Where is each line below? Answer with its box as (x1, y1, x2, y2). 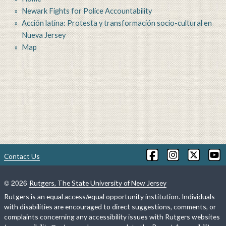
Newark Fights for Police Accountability (21, 7, 152, 16)
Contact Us (4, 152, 40, 161)
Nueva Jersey (21, 31, 66, 40)
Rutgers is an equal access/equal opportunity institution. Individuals (4, 192, 215, 201)
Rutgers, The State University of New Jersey (29, 179, 166, 188)
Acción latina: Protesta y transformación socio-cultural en (21, 19, 212, 28)
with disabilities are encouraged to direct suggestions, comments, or (4, 202, 216, 211)
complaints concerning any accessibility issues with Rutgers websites (4, 212, 220, 221)
